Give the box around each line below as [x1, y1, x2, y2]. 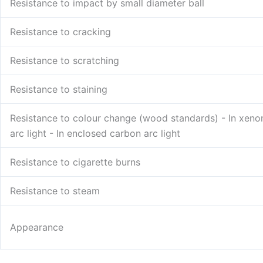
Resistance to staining [10, 83, 107, 96]
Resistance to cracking [10, 26, 111, 38]
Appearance [10, 221, 63, 234]
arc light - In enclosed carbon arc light [10, 127, 180, 140]
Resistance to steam [10, 185, 100, 197]
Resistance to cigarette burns [10, 156, 140, 168]
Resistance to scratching [10, 55, 119, 67]
